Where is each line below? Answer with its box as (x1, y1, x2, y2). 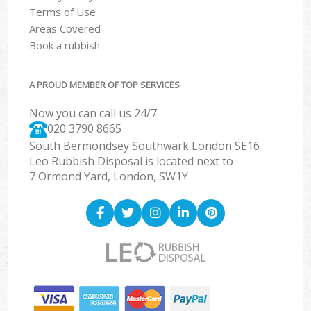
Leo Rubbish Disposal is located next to (29, 153, 234, 169)
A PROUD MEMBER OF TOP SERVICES (29, 78, 180, 92)
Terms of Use (29, 4, 96, 19)
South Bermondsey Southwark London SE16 (29, 138, 260, 154)
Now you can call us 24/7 (29, 106, 158, 121)
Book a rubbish (29, 37, 101, 52)
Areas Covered (29, 21, 101, 35)
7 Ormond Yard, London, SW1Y (29, 169, 189, 185)
